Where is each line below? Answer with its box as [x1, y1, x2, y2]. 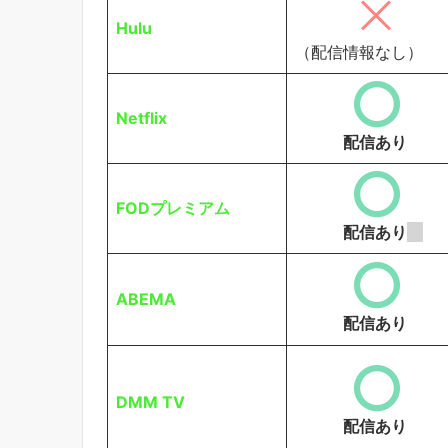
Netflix [116, 107, 167, 128]
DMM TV [116, 391, 185, 412]
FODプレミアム [116, 197, 230, 218]
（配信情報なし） [295, 41, 423, 62]
